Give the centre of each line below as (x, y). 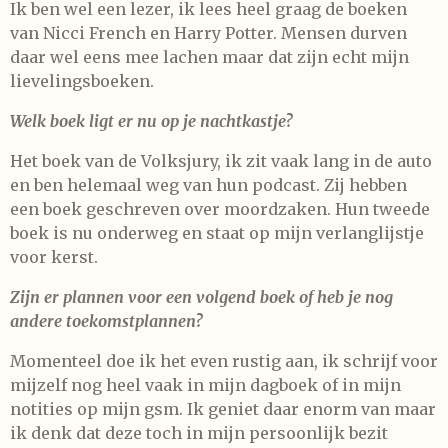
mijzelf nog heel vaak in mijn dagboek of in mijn (205, 384)
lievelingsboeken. (82, 80)
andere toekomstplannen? (106, 320)
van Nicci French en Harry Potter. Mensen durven (208, 32)
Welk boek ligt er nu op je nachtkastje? (151, 120)
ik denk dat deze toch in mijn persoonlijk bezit (199, 432)
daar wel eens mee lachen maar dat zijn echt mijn (209, 56)
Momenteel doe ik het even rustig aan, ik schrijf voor (224, 360)
